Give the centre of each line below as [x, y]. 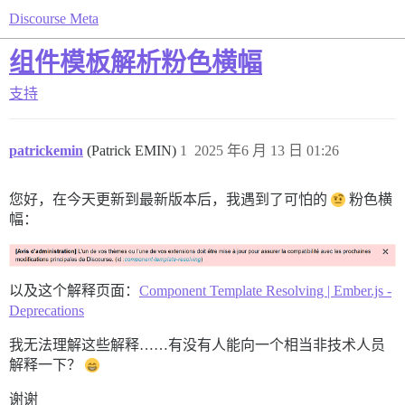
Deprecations [47, 310]
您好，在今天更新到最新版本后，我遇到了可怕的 [170, 199]
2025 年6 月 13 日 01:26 [267, 151]
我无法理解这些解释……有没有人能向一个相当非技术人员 [197, 344]
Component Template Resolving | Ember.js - [265, 290]
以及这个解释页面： [74, 290]
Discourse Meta [54, 19]
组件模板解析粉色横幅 [136, 63]
